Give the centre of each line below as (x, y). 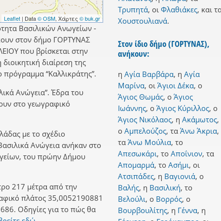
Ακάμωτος (200, 120)
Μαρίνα (131, 86)
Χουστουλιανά (143, 21)
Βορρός (169, 199)
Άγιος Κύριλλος (183, 108)
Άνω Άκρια (199, 131)
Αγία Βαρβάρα (149, 74)
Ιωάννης (132, 108)
